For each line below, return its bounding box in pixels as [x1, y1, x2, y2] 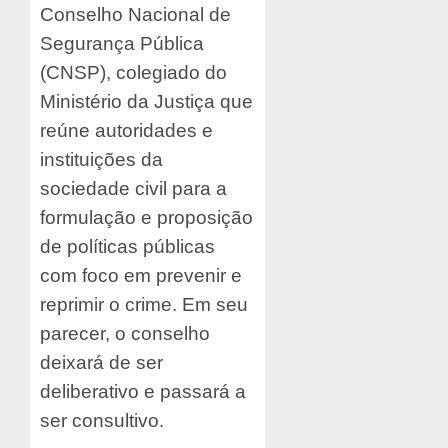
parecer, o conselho [40, 322, 210, 344]
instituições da [40, 148, 163, 170]
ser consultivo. [40, 409, 164, 431]
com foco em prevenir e [40, 264, 242, 286]
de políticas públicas [40, 235, 215, 257]
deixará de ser [40, 351, 163, 373]
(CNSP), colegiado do [40, 61, 227, 83]
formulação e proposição [40, 206, 253, 228]
